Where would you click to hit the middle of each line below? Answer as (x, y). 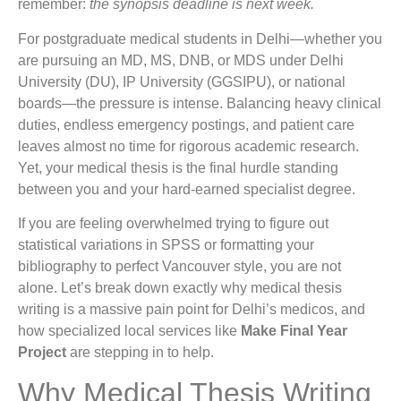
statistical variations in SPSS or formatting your (166, 244)
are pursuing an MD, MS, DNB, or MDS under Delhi (181, 60)
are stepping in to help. (140, 352)
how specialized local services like (129, 330)
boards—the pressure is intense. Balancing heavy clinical (200, 103)
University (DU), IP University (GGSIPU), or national (182, 81)
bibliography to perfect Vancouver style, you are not (179, 266)
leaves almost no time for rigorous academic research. (188, 146)
